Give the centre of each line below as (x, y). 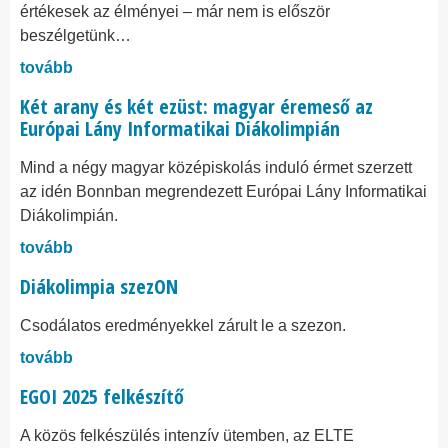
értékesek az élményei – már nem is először (175, 11)
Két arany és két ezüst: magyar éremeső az (196, 106)
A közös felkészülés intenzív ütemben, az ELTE (187, 435)
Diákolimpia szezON (99, 286)
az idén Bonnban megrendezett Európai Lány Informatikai (223, 191)
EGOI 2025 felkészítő (102, 396)
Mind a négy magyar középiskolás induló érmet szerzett (216, 167)
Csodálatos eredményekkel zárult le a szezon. (183, 325)
